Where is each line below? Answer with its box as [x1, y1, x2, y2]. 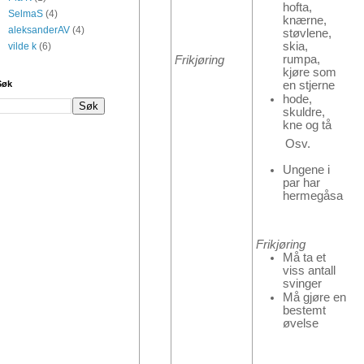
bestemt [283, 303, 326, 317]
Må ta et [283, 250, 326, 264]
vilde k [8, 41, 37, 52]
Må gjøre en [283, 290, 346, 304]
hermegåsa [283, 189, 343, 203]
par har [283, 176, 320, 190]
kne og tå [283, 118, 331, 132]
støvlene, [283, 26, 331, 40]
